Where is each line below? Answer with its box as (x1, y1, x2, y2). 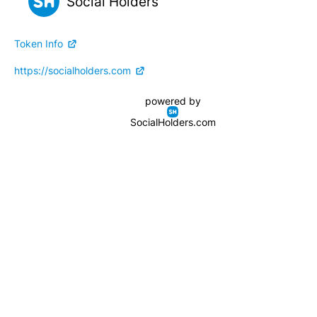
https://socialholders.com (14, 64, 131, 76)
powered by (144, 95, 201, 107)
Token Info (14, 37, 63, 50)
